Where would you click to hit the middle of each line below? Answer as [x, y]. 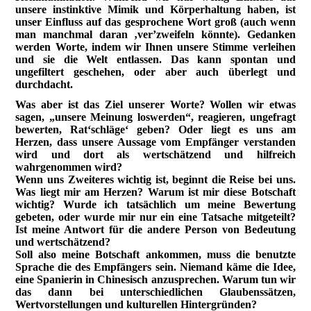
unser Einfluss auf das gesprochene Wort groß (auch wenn [155, 22]
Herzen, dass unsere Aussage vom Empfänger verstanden [155, 142]
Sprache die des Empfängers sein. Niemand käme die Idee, [155, 267]
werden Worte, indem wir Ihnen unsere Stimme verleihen [155, 47]
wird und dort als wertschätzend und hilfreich [155, 155]
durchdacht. [44, 84]
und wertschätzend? [63, 242]
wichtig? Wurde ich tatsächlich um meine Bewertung [155, 205]
